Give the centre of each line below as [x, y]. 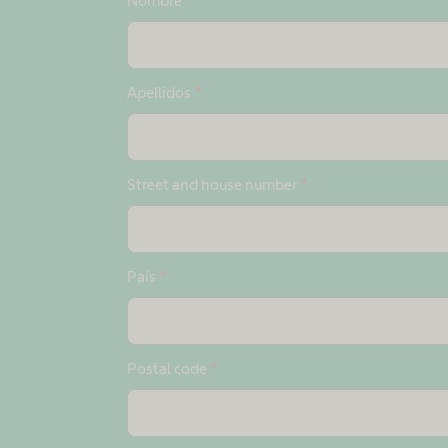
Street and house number [213, 184]
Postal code [168, 368]
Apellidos [160, 92]
